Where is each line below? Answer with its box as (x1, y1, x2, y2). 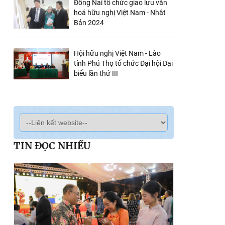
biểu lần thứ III (74, 69, 119, 77)
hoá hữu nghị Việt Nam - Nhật (74, 9, 166, 17)
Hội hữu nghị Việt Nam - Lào (74, 49, 161, 57)
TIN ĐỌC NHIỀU (14, 140, 91, 152)
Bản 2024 (74, 19, 104, 27)
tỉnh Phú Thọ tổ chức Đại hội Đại (74, 59, 173, 67)
